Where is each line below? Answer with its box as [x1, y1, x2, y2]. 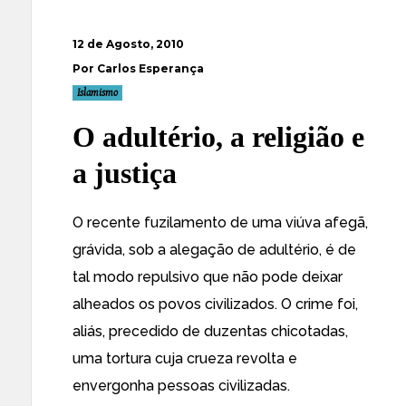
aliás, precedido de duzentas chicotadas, [72, 323, 348, 340]
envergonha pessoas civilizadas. [72, 377, 290, 394]
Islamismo [77, 87, 118, 99]
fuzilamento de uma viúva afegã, [144, 214, 368, 231]
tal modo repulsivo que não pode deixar [72, 268, 343, 285]
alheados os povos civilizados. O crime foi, [72, 295, 358, 313]
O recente [72, 214, 144, 231]
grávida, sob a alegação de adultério [72, 241, 319, 258]
